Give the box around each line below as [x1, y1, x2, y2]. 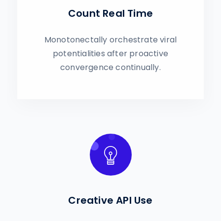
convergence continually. [60, 62, 161, 73]
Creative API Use [68, 193, 153, 207]
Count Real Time [68, 6, 153, 20]
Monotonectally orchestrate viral [44, 34, 177, 45]
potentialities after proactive [53, 48, 168, 59]
